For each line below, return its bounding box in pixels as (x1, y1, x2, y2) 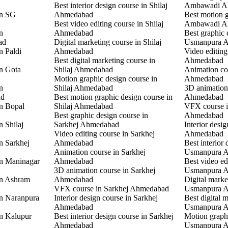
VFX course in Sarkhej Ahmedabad (53, 184, 169, 193)
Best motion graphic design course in (53, 92, 173, 101)
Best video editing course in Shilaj (53, 19, 163, 28)
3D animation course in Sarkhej (53, 165, 155, 175)
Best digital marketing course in (53, 55, 155, 65)
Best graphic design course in (53, 110, 148, 120)
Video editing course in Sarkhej (53, 129, 155, 138)
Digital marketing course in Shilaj (53, 37, 161, 46)
